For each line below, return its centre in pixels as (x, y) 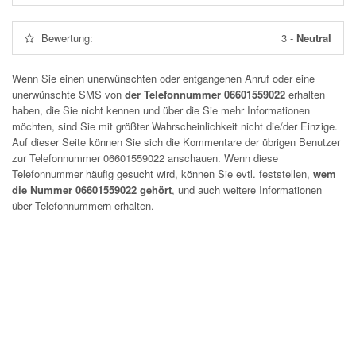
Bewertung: (67, 38)
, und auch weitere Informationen (247, 190)
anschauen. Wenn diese (221, 158)
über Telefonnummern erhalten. (83, 205)
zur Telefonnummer (58, 158)
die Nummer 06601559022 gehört (92, 190)
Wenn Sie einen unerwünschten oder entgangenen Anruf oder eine (163, 78)
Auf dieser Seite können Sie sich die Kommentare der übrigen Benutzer (176, 142)
